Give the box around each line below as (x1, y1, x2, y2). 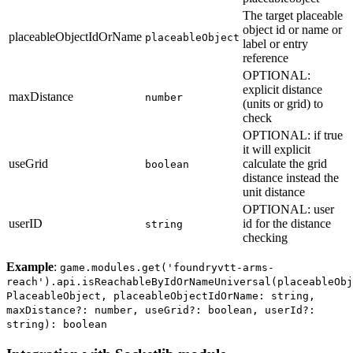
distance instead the (243, 171, 339, 185)
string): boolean (6, 318, 107, 331)
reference (243, 51, 288, 65)
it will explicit (243, 143, 310, 157)
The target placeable (243, 9, 343, 23)
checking (243, 231, 288, 245)
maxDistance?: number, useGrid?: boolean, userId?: (6, 304, 315, 317)
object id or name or (243, 23, 342, 37)
